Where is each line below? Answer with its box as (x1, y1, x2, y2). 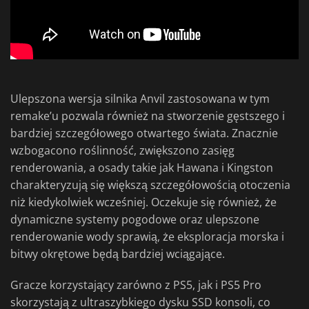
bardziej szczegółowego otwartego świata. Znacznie (10, 126, 278, 141)
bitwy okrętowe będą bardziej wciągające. (10, 246, 225, 262)
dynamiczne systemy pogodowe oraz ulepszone (10, 212, 259, 228)
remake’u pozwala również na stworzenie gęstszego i (10, 108, 285, 124)
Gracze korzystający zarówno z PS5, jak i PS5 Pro (10, 277, 261, 293)
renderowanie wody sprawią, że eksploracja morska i (10, 229, 284, 245)
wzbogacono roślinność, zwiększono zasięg (10, 143, 235, 159)
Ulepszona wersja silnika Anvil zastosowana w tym (10, 91, 270, 107)
